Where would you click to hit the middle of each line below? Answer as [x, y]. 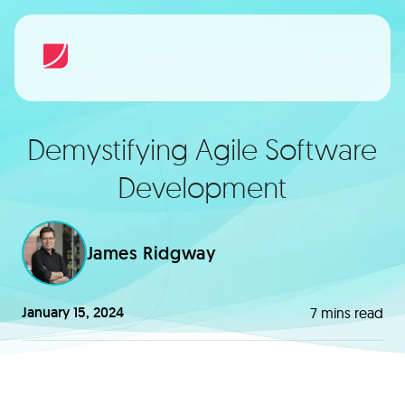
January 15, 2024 [72, 312]
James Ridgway [151, 253]
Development [202, 187]
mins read [351, 313]
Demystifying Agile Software [202, 149]
